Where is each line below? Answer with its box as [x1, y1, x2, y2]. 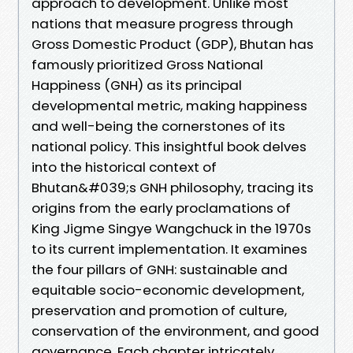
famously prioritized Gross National [32, 54, 263, 74]
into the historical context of [32, 157, 217, 176]
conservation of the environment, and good [32, 321, 319, 340]
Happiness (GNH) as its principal [32, 75, 242, 95]
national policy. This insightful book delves [32, 136, 307, 156]
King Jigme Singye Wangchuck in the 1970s [32, 218, 311, 238]
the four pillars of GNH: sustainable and [32, 259, 288, 279]
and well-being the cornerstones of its [32, 116, 285, 136]
